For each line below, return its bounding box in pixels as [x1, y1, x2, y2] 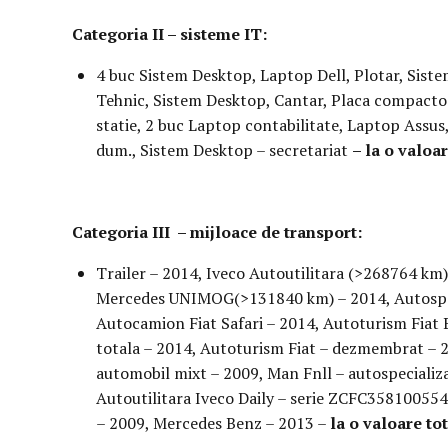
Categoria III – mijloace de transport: [72, 221, 366, 243]
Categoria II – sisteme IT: [72, 23, 267, 45]
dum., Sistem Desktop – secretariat [96, 139, 352, 161]
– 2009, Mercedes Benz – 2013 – [96, 412, 330, 434]
